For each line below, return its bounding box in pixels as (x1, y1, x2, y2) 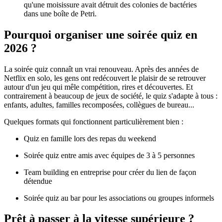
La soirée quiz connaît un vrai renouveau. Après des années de (4, 64, 199, 73)
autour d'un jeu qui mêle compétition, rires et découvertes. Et (4, 82, 193, 91)
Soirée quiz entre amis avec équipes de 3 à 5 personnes (24, 151, 195, 160)
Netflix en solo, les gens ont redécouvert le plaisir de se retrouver (4, 73, 206, 82)
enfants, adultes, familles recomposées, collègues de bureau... (4, 100, 194, 109)
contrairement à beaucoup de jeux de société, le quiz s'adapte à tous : (4, 91, 218, 100)
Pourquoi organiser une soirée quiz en (4, 28, 197, 41)
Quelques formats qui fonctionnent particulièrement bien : (4, 117, 183, 126)
